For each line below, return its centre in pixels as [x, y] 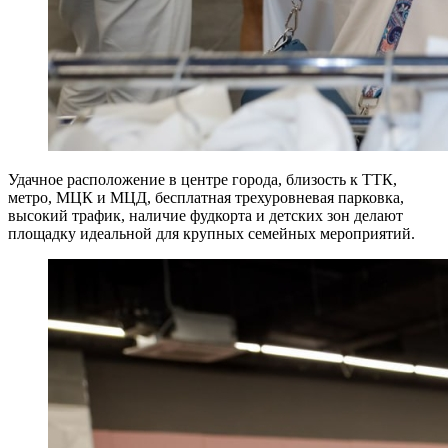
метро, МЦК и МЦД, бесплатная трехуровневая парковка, [206, 198]
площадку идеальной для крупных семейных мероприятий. [211, 234]
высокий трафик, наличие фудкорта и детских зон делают [205, 216]
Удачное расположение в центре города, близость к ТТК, [202, 180]
